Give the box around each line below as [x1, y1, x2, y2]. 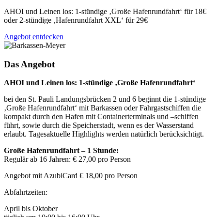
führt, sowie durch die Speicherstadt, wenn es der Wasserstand [4, 121, 194, 130]
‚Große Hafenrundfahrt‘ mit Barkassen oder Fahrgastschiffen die [4, 104, 201, 112]
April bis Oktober [4, 204, 58, 213]
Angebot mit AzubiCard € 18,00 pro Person [4, 171, 138, 180]
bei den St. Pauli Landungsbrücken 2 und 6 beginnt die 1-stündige [4, 95, 206, 104]
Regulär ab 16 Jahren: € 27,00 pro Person [4, 155, 131, 164]
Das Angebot [4, 59, 55, 69]
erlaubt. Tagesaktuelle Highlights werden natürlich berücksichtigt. [4, 130, 204, 139]
